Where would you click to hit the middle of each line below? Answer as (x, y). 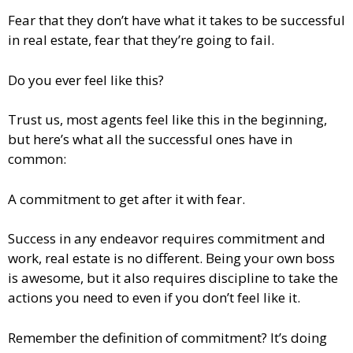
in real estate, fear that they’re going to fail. (141, 40)
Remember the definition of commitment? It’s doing (167, 337)
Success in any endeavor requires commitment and (167, 239)
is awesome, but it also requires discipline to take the (173, 278)
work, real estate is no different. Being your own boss (171, 258)
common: (37, 159)
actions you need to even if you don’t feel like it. (154, 298)
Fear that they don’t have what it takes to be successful (176, 20)
